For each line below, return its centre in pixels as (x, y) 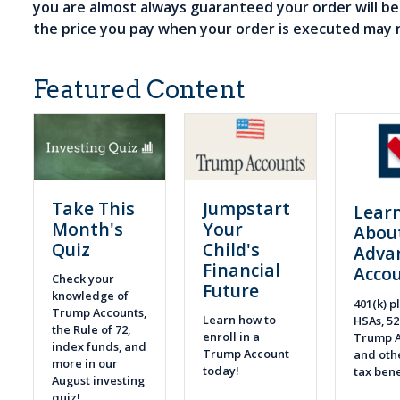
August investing (99, 381)
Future (231, 290)
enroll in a (232, 337)
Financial (242, 270)
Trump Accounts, (100, 313)
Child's (232, 249)
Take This (94, 208)
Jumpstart (247, 208)
